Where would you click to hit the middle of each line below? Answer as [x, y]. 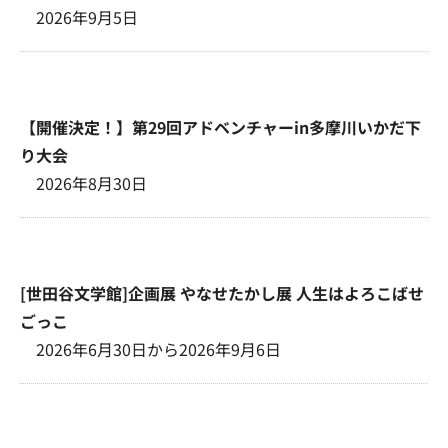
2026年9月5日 [87, 16]
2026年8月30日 [91, 182]
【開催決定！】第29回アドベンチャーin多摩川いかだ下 [220, 126]
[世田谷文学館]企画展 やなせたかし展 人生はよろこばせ [222, 292]
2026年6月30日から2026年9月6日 [158, 348]
